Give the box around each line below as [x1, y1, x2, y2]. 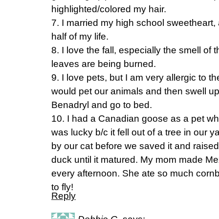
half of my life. [51, 31, 109, 42]
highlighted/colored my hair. [51, 4, 166, 14]
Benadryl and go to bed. [51, 100, 152, 110]
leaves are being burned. [51, 59, 156, 69]
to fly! [51, 182, 73, 192]
